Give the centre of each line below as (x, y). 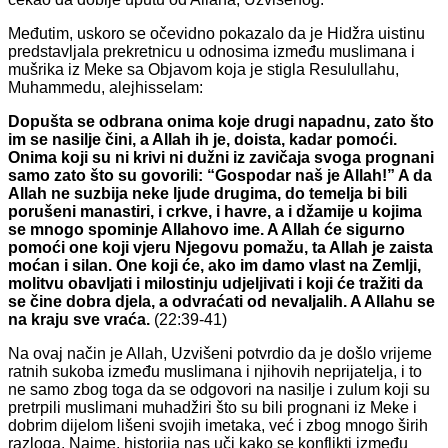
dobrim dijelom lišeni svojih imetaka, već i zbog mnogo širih (218, 426)
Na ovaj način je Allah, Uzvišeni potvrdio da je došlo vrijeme (220, 354)
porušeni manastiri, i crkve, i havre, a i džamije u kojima (215, 212)
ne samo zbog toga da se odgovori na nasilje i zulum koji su (219, 390)
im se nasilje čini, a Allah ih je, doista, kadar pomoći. (202, 140)
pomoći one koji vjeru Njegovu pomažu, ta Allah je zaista (220, 248)
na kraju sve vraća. (81, 320)
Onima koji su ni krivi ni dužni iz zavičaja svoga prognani (221, 158)
